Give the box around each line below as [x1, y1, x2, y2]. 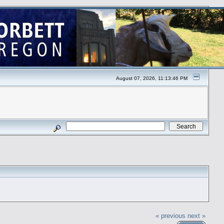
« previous [155, 212, 186, 220]
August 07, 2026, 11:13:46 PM [116, 75, 188, 81]
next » [187, 212, 206, 220]
